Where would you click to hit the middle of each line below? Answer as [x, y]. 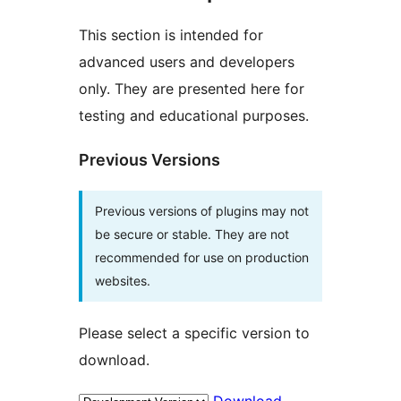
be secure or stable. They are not [192, 235]
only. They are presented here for [192, 89]
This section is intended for [171, 35]
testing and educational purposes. [194, 116]
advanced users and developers [187, 62]
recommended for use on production [202, 258]
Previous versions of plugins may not [202, 211]
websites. [123, 281]
